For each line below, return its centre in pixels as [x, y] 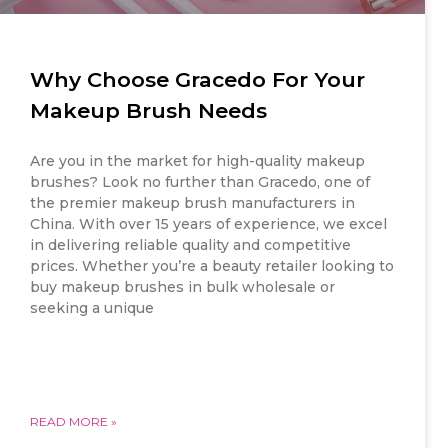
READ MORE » [73, 421]
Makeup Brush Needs [148, 110]
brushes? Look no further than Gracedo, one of [200, 181]
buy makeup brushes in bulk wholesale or [182, 286]
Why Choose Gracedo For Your [197, 79]
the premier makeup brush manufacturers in [192, 202]
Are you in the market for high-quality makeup [197, 160]
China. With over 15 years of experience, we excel [208, 223]
